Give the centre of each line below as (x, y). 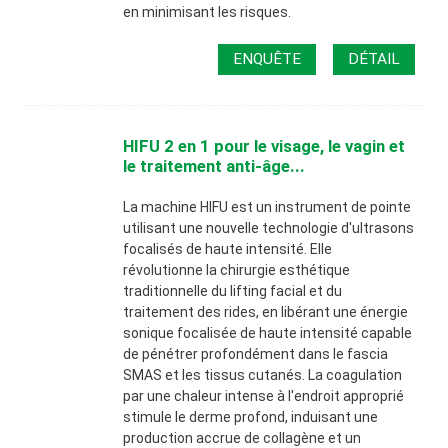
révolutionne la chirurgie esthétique (237, 269)
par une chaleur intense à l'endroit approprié (264, 395)
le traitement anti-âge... (214, 165)
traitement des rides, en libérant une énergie (266, 311)
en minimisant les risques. (207, 12)
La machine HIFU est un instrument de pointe (267, 206)
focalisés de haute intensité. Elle (228, 248)
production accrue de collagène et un (242, 437)
